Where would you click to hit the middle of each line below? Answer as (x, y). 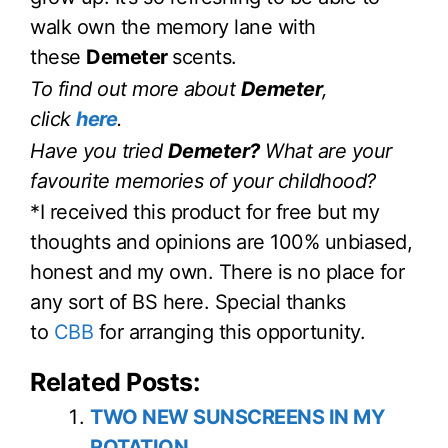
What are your (325, 150)
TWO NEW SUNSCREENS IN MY (237, 417)
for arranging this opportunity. (229, 332)
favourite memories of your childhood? (203, 180)
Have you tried (99, 150)
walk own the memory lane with (173, 27)
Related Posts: (114, 382)
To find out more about (135, 88)
